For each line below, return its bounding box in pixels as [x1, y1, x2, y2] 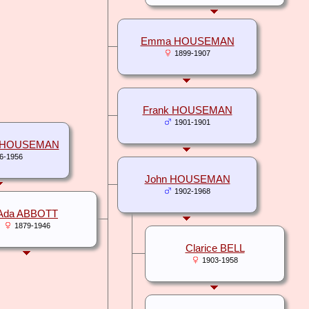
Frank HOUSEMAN [142, 105, 232, 117]
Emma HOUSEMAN [140, 36, 235, 48]
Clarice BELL [185, 243, 245, 255]
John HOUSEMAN [144, 174, 230, 186]
